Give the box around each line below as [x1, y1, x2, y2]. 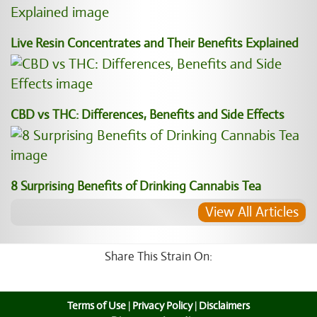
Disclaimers [199, 299, 250, 312]
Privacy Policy [132, 299, 192, 312]
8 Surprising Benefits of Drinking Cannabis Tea [11, 178, 261, 194]
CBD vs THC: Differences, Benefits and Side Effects [11, 107, 284, 122]
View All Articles [205, 203, 299, 221]
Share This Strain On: [105, 249, 212, 264]
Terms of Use [67, 299, 126, 312]
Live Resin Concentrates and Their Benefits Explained [11, 35, 299, 51]
